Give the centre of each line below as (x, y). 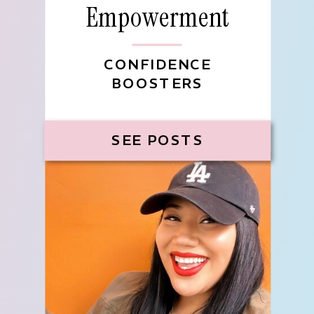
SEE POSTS (158, 140)
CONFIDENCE (157, 64)
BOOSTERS (157, 83)
